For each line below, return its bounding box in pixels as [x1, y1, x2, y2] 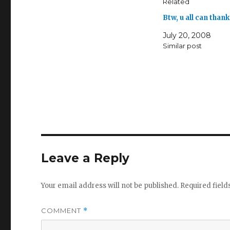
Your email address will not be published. [41, 181, 179, 190]
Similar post [162, 42, 202, 50]
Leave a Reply [41, 151, 130, 166]
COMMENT [41, 206, 84, 215]
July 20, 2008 [162, 31, 211, 41]
